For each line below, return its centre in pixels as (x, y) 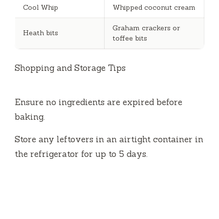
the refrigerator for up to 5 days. (81, 154)
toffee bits (130, 38)
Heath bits (41, 33)
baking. (30, 117)
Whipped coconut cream (154, 7)
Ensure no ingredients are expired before (99, 102)
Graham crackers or (146, 28)
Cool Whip (41, 7)
